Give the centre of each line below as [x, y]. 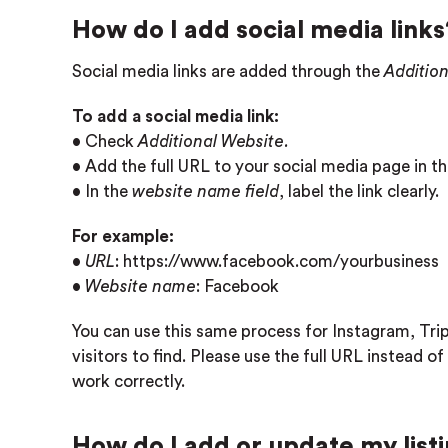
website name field [205, 191]
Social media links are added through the [228, 71]
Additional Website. [213, 141]
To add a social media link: [175, 116]
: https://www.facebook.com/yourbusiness [277, 261]
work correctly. [128, 381]
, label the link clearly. [359, 191]
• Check [105, 141]
